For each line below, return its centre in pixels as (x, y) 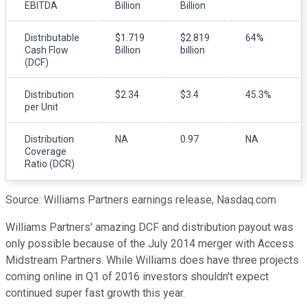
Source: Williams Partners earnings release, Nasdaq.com (141, 199)
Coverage (46, 151)
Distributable (52, 37)
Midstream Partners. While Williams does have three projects (152, 260)
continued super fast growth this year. (95, 293)
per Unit (41, 107)
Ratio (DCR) (50, 163)
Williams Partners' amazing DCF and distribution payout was (149, 227)
